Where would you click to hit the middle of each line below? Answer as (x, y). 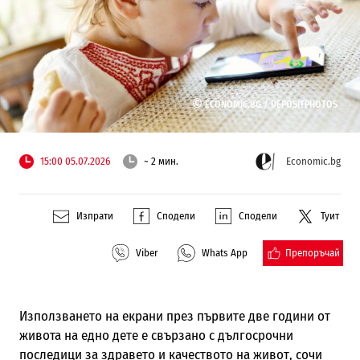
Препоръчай (313, 252)
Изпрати (95, 216)
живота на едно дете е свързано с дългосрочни (156, 335)
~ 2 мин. (161, 162)
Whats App (225, 253)
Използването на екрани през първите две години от (174, 316)
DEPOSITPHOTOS (304, 104)
